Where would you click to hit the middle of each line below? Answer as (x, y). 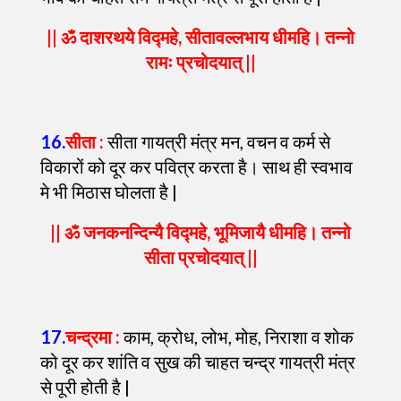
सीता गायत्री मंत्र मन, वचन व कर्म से (217, 141)
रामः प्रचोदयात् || (200, 62)
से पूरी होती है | (85, 387)
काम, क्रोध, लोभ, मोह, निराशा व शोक (237, 337)
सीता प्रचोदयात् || (200, 257)
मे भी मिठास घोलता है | (109, 192)
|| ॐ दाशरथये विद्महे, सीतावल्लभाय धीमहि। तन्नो (200, 37)
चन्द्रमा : (93, 337)
